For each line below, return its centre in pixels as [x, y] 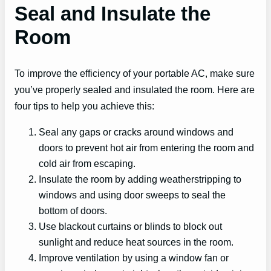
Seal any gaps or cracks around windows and [136, 132]
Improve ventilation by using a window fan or [134, 258]
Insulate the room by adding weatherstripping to [140, 179]
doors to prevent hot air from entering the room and [146, 148]
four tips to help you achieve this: [84, 106]
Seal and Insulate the [113, 13]
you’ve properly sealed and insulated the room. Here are [135, 89]
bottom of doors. [73, 211]
